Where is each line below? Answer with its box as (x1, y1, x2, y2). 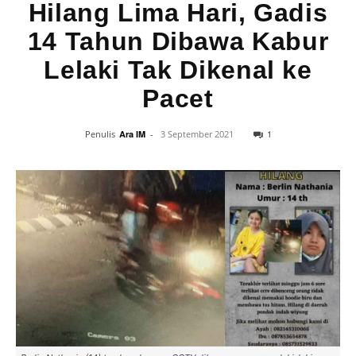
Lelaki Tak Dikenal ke (44, 56, 312, 84)
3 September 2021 (160, 128, 234, 140)
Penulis (84, 128, 115, 140)
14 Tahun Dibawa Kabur (27, 27, 329, 56)
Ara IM (118, 128, 145, 140)
